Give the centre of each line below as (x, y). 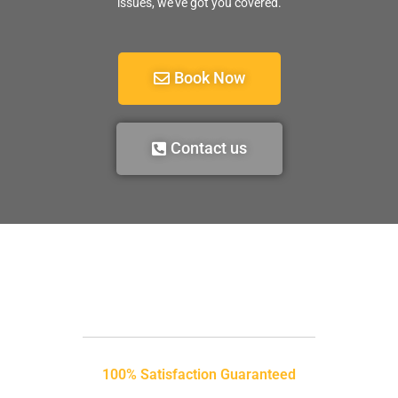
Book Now (209, 78)
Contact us (208, 148)
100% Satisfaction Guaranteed (199, 374)
